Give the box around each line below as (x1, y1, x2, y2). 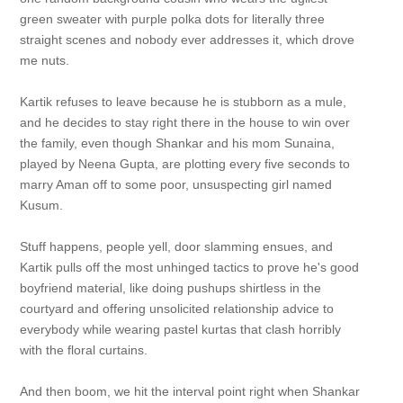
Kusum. (19, 198, 63, 212)
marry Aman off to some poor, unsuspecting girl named (19, 177, 332, 192)
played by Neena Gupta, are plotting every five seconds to (19, 157, 350, 171)
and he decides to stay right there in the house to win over (19, 115, 350, 130)
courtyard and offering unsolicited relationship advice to (19, 301, 334, 316)
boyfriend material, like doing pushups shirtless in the (19, 281, 321, 295)
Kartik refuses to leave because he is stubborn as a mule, (19, 94, 346, 109)
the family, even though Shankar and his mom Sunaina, (19, 136, 335, 150)
